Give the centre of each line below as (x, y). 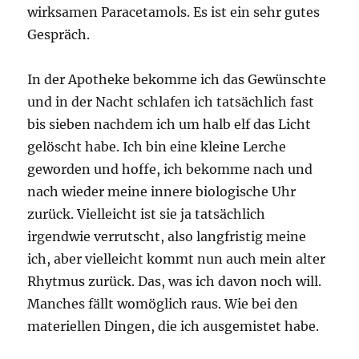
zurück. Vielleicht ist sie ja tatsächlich (147, 214)
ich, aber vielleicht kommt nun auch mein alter (177, 259)
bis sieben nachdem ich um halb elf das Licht (169, 125)
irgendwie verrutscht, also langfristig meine (167, 237)
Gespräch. (59, 35)
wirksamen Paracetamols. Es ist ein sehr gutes (174, 12)
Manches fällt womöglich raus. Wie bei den (163, 304)
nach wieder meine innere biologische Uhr (162, 192)
